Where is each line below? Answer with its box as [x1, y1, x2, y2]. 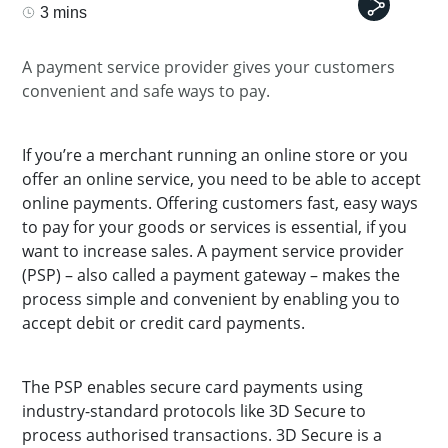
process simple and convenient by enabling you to [22, 288, 400, 310]
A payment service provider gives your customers [22, 56, 395, 78]
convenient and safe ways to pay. [22, 80, 270, 102]
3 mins [40, 4, 87, 21]
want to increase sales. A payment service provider [22, 240, 404, 262]
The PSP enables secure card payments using [22, 376, 363, 398]
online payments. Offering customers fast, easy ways [22, 192, 418, 214]
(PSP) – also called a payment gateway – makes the [22, 264, 400, 286]
